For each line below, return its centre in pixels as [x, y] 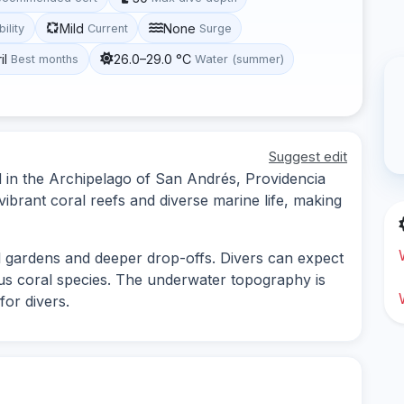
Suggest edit [308, 156]
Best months [45, 59]
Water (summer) [239, 59]
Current [107, 28]
